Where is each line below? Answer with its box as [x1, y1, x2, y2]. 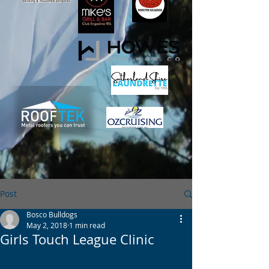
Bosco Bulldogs [26, 210, 77, 219]
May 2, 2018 [26, 220, 67, 230]
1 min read [69, 220, 105, 230]
